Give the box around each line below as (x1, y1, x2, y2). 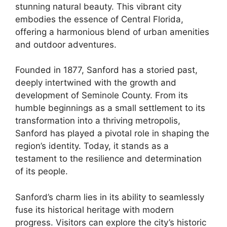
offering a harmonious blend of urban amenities (15, 26, 209, 37)
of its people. (15, 166, 68, 177)
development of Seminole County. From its (15, 90, 188, 101)
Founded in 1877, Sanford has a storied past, (15, 65, 198, 75)
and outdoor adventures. (15, 39, 117, 50)
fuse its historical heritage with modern (15, 204, 174, 215)
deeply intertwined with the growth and (15, 78, 176, 88)
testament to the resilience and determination (15, 154, 202, 164)
